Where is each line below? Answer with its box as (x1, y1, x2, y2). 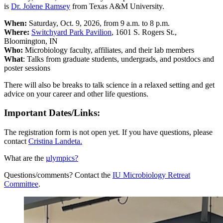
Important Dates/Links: (4, 108, 100, 118)
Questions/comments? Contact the (4, 171, 111, 180)
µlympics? (46, 154, 78, 163)
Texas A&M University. (89, 1, 164, 10)
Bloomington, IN (4, 36, 58, 45)
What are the (4, 154, 44, 163)
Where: (4, 27, 29, 36)
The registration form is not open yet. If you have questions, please (4, 128, 213, 137)
